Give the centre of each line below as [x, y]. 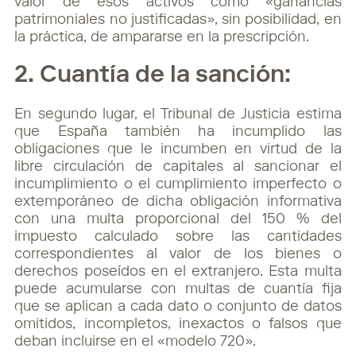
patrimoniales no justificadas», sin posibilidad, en [178, 20]
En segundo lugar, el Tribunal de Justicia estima [178, 115]
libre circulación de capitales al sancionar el [178, 167]
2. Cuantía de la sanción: [153, 76]
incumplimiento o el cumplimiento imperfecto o [178, 185]
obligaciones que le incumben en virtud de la [178, 150]
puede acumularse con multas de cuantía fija [178, 290]
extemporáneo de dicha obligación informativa [178, 202]
